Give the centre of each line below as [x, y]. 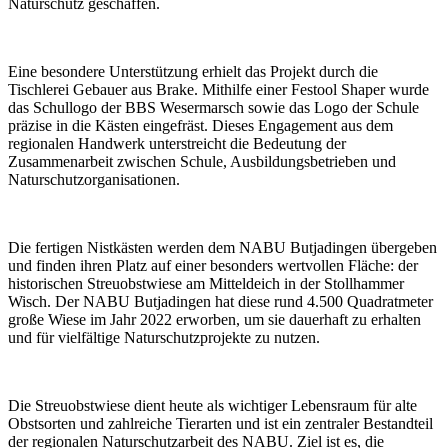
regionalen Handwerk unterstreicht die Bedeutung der [177, 143]
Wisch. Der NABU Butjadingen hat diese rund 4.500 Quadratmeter [220, 301]
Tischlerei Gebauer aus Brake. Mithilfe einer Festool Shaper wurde [218, 89]
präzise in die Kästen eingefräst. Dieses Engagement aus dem [200, 125]
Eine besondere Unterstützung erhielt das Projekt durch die [193, 71]
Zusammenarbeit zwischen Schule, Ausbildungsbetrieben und [202, 161]
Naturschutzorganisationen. [94, 179]
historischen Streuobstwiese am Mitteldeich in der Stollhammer [206, 283]
